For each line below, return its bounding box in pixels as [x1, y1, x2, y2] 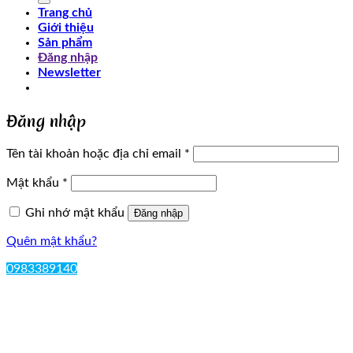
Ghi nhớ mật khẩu [25, 206, 124, 220]
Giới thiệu [38, 21, 94, 34]
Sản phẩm [38, 36, 92, 49]
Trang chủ [38, 6, 92, 19]
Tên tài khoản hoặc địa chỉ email [6, 147, 184, 161]
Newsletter [38, 66, 101, 79]
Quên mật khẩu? [6, 235, 97, 248]
